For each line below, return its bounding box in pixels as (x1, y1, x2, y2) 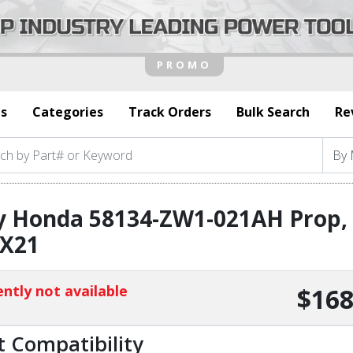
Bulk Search (236, 102, 310, 121)
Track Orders (128, 102, 211, 121)
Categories (32, 102, 103, 121)
